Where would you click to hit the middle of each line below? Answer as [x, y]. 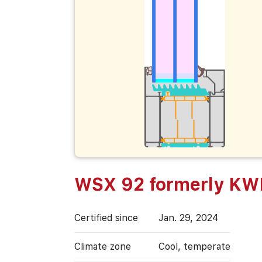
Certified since [106, 218]
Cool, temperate [194, 246]
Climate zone [102, 246]
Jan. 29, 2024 [188, 218]
